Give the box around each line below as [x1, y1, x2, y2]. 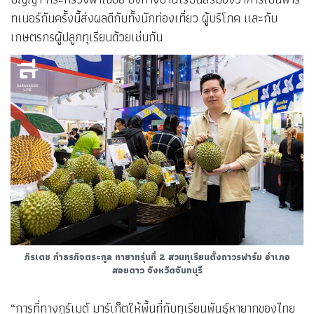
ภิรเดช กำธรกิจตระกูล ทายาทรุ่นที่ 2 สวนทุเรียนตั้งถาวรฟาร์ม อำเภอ [24, 249, 290, 264]
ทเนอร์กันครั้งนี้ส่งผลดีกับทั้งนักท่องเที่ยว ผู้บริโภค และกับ [11, 7, 278, 28]
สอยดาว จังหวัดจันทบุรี [111, 262, 203, 278]
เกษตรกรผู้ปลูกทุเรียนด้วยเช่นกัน [11, 26, 163, 47]
